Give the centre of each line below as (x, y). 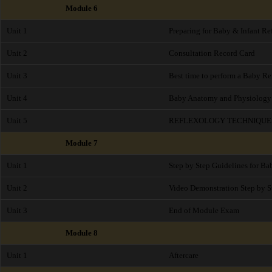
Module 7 (82, 143)
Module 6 (82, 8)
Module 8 (82, 233)
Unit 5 (17, 121)
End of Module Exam (204, 210)
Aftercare (184, 255)
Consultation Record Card (212, 53)
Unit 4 (17, 98)
